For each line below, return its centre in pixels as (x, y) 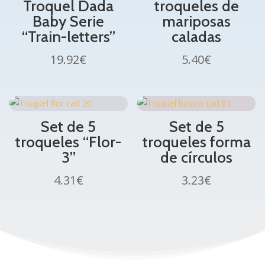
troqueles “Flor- (69, 142)
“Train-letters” (68, 37)
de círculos (197, 158)
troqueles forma (196, 142)
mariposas (197, 22)
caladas (197, 37)
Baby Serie (69, 22)
